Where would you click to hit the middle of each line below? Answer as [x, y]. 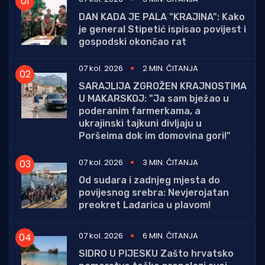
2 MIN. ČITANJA [170, 68]
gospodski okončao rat [132, 41]
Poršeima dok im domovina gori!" [155, 135]
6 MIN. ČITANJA [170, 235]
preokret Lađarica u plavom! [145, 205]
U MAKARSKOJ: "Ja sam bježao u [154, 98]
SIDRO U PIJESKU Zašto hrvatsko [156, 253]
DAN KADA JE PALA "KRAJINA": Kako [162, 17]
